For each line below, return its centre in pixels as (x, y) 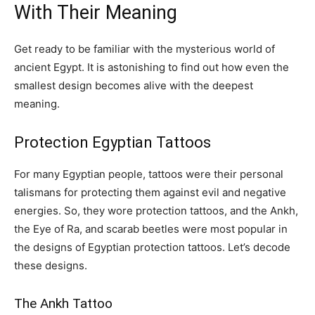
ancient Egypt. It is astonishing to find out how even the (152, 67)
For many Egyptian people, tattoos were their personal (149, 174)
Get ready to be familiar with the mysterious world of (144, 49)
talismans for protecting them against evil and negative (150, 192)
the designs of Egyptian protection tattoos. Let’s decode (152, 247)
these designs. (52, 265)
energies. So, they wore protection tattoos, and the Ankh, (156, 210)
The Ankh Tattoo (65, 303)
